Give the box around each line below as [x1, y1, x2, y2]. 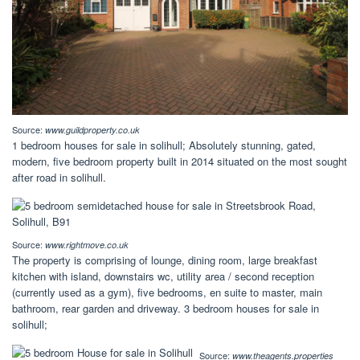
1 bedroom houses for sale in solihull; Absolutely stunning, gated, [12, 137, 316, 153]
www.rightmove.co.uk [45, 239, 129, 252]
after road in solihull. [12, 170, 106, 186]
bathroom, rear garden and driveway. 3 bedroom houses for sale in [12, 301, 319, 317]
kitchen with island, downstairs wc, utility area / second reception [12, 268, 314, 284]
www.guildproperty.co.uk [45, 124, 140, 137]
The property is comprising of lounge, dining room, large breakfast [12, 252, 317, 268]
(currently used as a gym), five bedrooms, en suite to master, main [12, 284, 322, 301]
